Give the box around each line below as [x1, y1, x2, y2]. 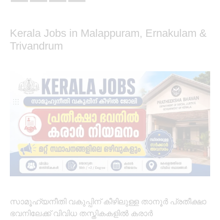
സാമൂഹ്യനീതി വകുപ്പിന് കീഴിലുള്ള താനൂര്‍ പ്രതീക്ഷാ [10, 196, 206, 207]
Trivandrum [10, 40, 63, 53]
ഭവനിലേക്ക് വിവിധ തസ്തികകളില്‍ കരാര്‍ [10, 208, 153, 219]
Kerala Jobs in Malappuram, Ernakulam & [10, 27, 207, 40]
